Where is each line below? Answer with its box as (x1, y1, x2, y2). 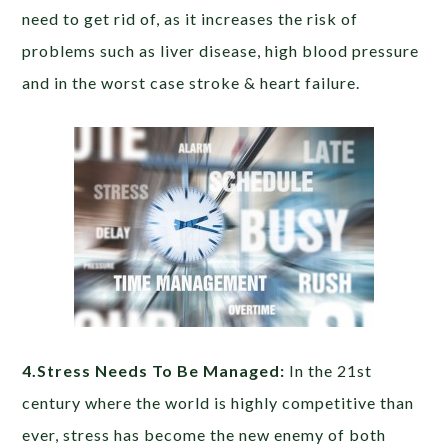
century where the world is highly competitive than (22, 393, 415, 413)
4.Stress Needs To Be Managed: (22, 361, 286, 381)
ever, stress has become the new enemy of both (22, 425, 387, 445)
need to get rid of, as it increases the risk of (22, 9, 359, 29)
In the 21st (285, 361, 373, 381)
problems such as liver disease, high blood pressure (22, 41, 420, 61)
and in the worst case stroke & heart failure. (22, 73, 361, 93)
